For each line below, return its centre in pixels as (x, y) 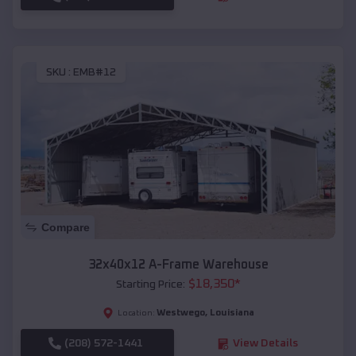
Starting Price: (150, 285)
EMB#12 (95, 73)
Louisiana (232, 313)
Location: (136, 313)
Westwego (180, 313)
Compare (66, 228)
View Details (265, 344)
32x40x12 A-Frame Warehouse (178, 265)
